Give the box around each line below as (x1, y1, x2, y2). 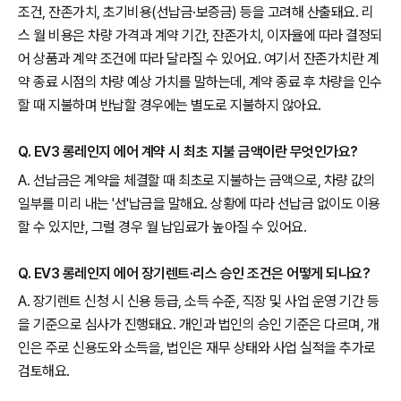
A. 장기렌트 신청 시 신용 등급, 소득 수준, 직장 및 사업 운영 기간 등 (18, 293, 379, 311)
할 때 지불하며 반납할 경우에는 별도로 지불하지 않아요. (18, 97, 321, 115)
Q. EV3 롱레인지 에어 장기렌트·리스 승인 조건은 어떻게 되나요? (18, 264, 370, 282)
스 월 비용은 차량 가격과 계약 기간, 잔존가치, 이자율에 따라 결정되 (18, 27, 382, 45)
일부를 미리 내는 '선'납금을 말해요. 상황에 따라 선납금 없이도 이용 (18, 194, 380, 212)
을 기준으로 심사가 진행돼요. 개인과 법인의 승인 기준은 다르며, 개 (18, 316, 379, 334)
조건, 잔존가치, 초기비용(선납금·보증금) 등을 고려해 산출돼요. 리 (18, 4, 373, 21)
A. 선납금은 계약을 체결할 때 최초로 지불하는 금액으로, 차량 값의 (18, 171, 375, 189)
